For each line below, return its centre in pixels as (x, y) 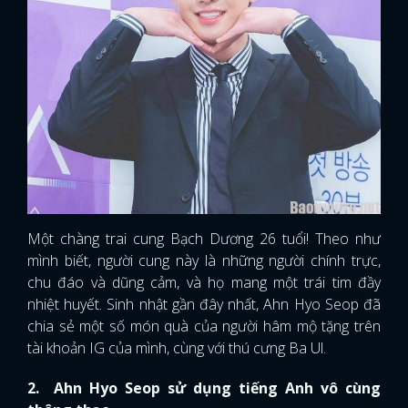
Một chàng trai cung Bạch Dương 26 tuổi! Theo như (204, 238)
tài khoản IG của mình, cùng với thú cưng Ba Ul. (177, 347)
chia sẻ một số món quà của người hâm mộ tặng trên (204, 326)
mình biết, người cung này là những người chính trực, (204, 260)
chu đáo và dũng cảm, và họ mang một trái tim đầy (204, 282)
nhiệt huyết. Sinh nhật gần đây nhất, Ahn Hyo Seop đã (204, 304)
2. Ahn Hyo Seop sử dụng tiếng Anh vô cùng (204, 388)
